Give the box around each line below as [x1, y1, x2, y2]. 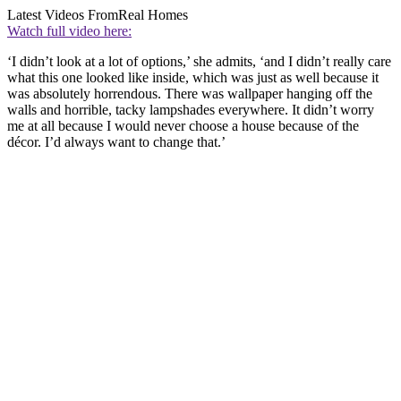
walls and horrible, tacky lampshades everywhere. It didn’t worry [7, 102, 374, 118]
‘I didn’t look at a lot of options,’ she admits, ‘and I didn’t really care [7, 54, 391, 70]
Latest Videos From [7, 7, 118, 23]
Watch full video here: [7, 23, 132, 39]
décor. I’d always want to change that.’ [7, 134, 226, 150]
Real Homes [118, 7, 188, 23]
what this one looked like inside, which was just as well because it [7, 70, 379, 86]
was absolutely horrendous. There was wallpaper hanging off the [7, 86, 372, 102]
